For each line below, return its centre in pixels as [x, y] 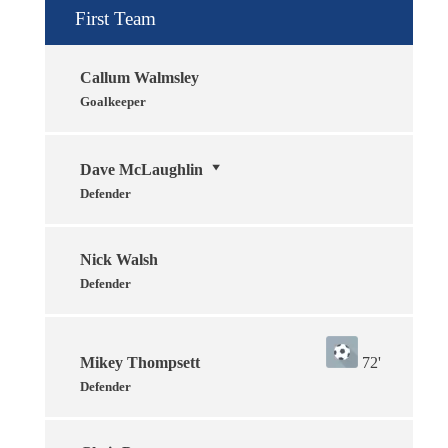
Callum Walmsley [139, 77]
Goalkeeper [113, 101]
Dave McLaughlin [141, 169]
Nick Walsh [119, 259]
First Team [115, 18]
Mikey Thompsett [140, 362]
